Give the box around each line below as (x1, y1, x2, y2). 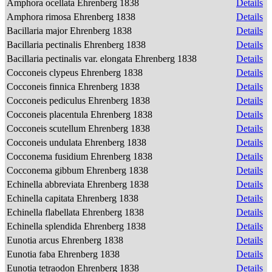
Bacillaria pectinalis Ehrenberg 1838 (7, 39, 148, 50)
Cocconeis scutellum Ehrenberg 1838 (7, 123, 152, 134)
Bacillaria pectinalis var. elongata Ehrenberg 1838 (7, 53, 199, 64)
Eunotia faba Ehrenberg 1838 (7, 249, 122, 259)
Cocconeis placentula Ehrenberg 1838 (7, 109, 155, 120)
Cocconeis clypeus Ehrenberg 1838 (7, 67, 145, 78)
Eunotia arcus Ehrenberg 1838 (7, 235, 126, 245)
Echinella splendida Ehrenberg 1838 (7, 221, 148, 231)
